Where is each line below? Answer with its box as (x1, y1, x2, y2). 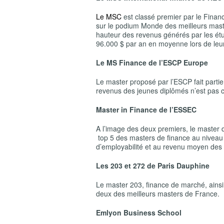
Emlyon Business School (96, 207, 181, 217)
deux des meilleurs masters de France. (96, 188, 219, 198)
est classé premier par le (121, 11, 203, 21)
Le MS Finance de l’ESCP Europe (96, 57, 208, 67)
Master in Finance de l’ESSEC (96, 104, 198, 114)
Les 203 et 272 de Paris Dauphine (96, 160, 209, 170)
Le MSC (96, 11, 121, 21)
